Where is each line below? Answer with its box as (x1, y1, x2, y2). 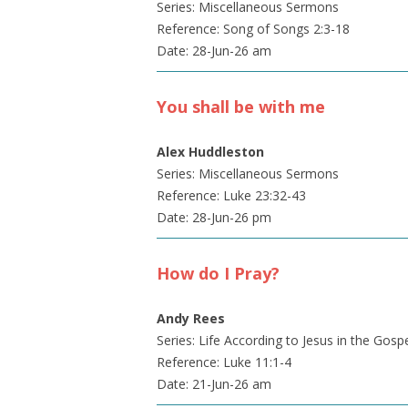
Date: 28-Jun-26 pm (157, 209, 271, 226)
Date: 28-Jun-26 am (157, 42, 271, 59)
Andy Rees (157, 310, 225, 327)
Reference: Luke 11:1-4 (157, 353, 291, 371)
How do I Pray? (157, 262, 280, 284)
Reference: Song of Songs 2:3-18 (157, 20, 350, 37)
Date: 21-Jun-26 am (157, 375, 271, 393)
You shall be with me (157, 96, 325, 117)
